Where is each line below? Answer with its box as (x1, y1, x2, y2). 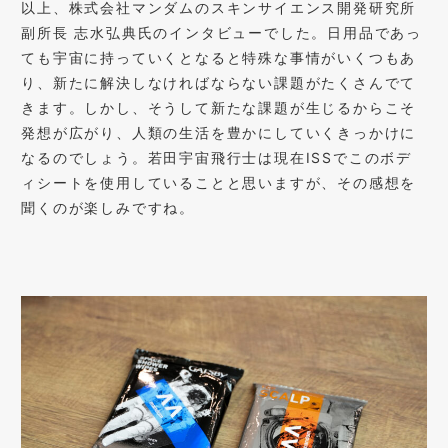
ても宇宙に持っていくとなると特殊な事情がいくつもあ (21, 48, 417, 66)
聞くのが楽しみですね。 (21, 198, 196, 216)
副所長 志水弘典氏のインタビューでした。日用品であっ (21, 23, 423, 41)
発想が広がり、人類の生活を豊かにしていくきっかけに (21, 123, 417, 141)
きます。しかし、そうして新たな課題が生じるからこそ (21, 98, 417, 116)
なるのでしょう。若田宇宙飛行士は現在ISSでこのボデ (21, 148, 413, 166)
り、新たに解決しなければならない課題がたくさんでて (21, 73, 417, 91)
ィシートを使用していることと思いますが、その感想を (21, 173, 417, 191)
